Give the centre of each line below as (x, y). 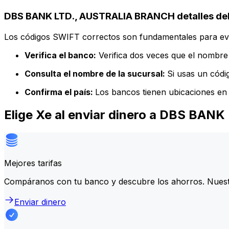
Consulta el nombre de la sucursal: (96, 73)
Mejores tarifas (33, 163)
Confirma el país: (60, 92)
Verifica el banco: (60, 55)
